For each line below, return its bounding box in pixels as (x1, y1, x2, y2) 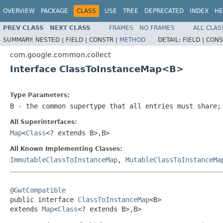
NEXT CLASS (50, 24, 91, 31)
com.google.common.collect (10, 50, 111, 59)
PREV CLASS (3, 24, 44, 31)
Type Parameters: (10, 91, 70, 99)
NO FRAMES (139, 24, 175, 31)
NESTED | (35, 36, 66, 43)
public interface (10, 195, 78, 204)
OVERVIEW (3, 7, 35, 14)
